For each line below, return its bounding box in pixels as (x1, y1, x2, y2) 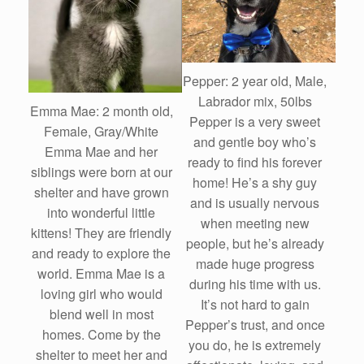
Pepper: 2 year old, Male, (183, 71, 327, 91)
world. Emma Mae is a (37, 263, 165, 283)
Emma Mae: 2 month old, (29, 101, 173, 120)
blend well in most (49, 304, 154, 323)
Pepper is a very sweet (189, 112, 320, 132)
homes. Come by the (41, 324, 161, 344)
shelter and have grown (33, 182, 169, 201)
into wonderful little (47, 202, 155, 222)
